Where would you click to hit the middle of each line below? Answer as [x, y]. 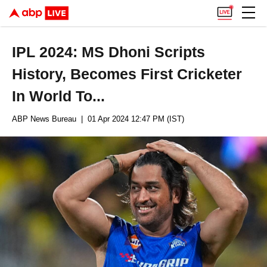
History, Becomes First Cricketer [127, 74]
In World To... [59, 96]
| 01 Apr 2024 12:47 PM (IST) [130, 119]
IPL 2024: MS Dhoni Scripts [109, 52]
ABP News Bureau [44, 119]
